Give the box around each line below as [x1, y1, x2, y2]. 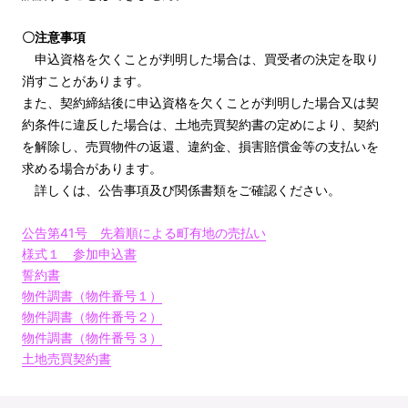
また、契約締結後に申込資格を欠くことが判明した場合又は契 [22, 96, 379, 110]
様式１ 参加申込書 [22, 245, 137, 261]
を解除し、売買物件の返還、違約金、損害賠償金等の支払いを [22, 139, 379, 154]
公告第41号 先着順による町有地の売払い [22, 224, 266, 240]
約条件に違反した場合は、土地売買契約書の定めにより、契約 [22, 117, 379, 132]
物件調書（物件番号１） [22, 287, 162, 303]
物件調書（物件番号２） [22, 308, 162, 324]
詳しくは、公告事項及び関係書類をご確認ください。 [22, 183, 341, 198]
